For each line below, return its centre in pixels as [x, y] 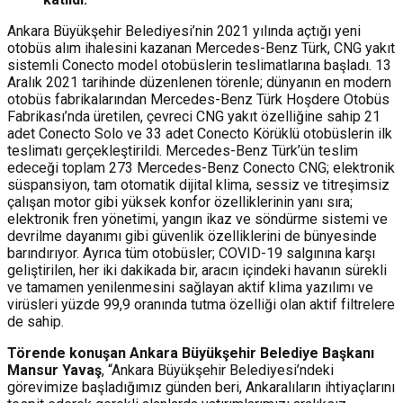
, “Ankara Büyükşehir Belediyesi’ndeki [218, 371]
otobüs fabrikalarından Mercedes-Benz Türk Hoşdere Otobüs [198, 100]
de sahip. [36, 322]
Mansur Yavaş [54, 371]
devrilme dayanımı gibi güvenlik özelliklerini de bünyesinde [192, 237]
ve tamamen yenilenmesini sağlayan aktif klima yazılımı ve [190, 288]
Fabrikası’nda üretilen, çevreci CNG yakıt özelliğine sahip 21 [194, 117]
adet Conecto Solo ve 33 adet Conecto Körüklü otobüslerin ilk [200, 134]
